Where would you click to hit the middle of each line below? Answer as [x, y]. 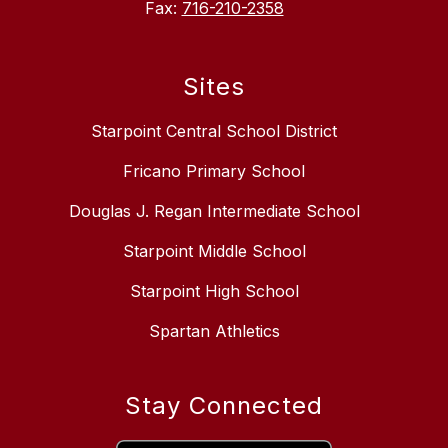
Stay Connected [224, 406]
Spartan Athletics [214, 331]
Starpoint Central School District [214, 131]
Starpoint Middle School [214, 251]
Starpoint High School [214, 291]
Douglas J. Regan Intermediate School [214, 211]
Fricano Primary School [214, 171]
